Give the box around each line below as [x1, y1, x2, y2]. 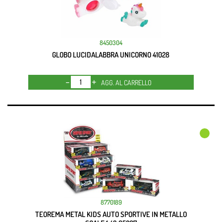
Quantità [97, 75, 123, 86]
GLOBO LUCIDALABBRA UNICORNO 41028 [52, 50, 170, 60]
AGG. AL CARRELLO [101, 78, 152, 87]
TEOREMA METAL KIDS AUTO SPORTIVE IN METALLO [35, 210, 187, 220]
